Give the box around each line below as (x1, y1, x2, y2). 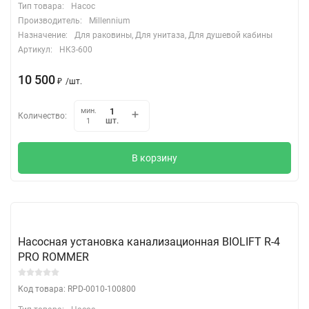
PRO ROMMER (18, 250, 89, 263)
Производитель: (18, 15, 82, 26)
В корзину (132, 152, 177, 163)
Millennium (89, 15, 130, 26)
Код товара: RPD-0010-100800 (18, 283, 136, 294)
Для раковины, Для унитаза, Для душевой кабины (74, 30, 272, 40)
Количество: (18, 110, 67, 121)
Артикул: (18, 44, 52, 54)
